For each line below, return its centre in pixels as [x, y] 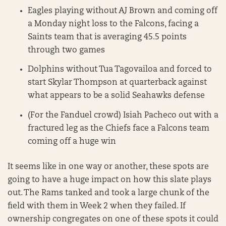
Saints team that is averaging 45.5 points [107, 37]
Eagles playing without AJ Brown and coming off [123, 11]
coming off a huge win [72, 142]
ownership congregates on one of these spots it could [113, 220]
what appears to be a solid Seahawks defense [116, 96]
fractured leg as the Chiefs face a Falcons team [119, 129]
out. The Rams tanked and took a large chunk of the [108, 193]
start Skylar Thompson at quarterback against [117, 83]
